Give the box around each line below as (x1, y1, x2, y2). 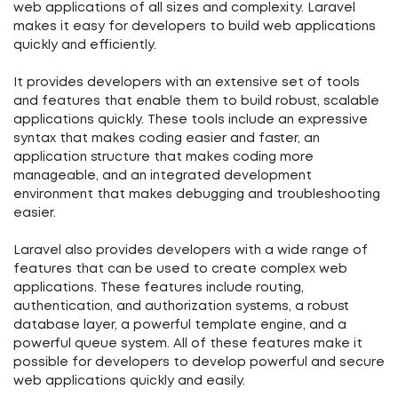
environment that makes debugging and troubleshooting (13, 189, 380, 200)
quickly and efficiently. (13, 40, 156, 51)
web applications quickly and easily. (13, 376, 245, 386)
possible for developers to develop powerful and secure (13, 357, 385, 368)
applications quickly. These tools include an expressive (13, 115, 368, 125)
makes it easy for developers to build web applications (13, 21, 376, 32)
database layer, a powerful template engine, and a (13, 320, 346, 330)
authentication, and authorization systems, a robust (13, 301, 349, 312)
